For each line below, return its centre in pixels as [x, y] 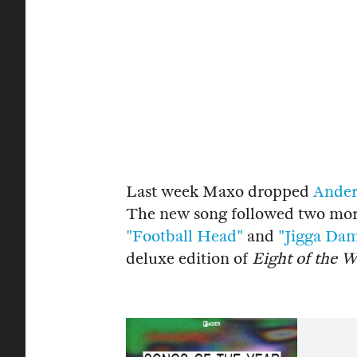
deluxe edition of [189, 258]
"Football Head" [184, 236]
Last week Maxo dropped [220, 191]
